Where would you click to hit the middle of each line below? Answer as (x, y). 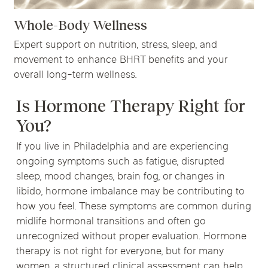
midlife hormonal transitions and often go (111, 222)
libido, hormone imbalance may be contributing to (130, 192)
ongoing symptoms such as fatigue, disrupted (120, 162)
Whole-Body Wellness (81, 25)
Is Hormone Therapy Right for (130, 106)
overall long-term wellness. (76, 75)
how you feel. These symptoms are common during (133, 207)
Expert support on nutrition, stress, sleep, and (116, 45)
